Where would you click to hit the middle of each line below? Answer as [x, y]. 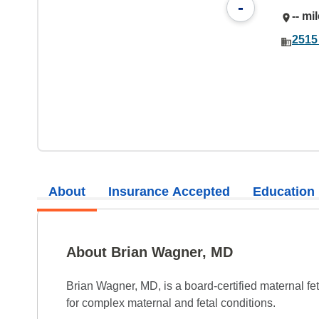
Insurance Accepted [169, 191]
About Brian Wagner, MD [150, 252]
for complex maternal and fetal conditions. [171, 303]
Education [284, 191]
